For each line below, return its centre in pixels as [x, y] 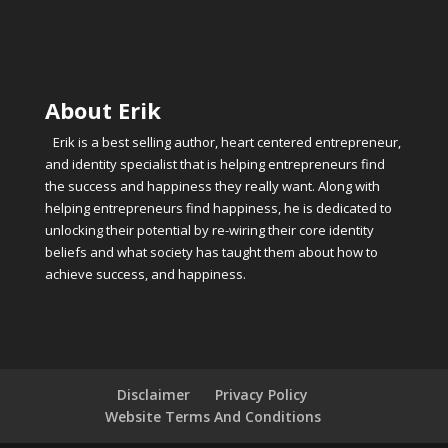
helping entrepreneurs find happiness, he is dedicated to [218, 207]
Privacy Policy [262, 395]
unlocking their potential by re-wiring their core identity [209, 229]
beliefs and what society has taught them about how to [211, 251]
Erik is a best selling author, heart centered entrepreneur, [226, 141]
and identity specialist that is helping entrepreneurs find [214, 163]
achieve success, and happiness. [145, 273]
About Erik [102, 109]
